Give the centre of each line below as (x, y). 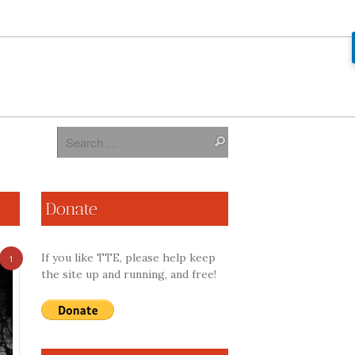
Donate (71, 209)
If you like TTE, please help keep (128, 258)
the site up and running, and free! (128, 274)
